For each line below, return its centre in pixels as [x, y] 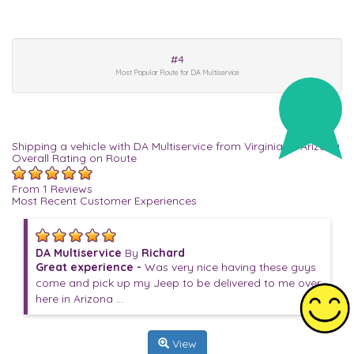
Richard [163, 253]
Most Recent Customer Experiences [104, 201]
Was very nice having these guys [230, 267]
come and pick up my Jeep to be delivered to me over [178, 283]
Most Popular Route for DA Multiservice [177, 72]
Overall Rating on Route [74, 158]
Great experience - [90, 267]
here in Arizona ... [79, 299]
